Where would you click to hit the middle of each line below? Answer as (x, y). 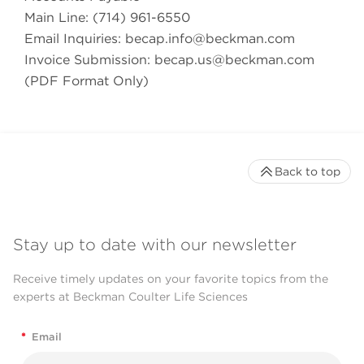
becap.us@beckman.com (234, 59)
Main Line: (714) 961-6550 (107, 17)
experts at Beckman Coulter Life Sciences (130, 297)
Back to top (308, 171)
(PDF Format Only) (87, 80)
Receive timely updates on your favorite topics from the (171, 279)
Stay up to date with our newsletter (155, 245)
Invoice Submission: (89, 59)
